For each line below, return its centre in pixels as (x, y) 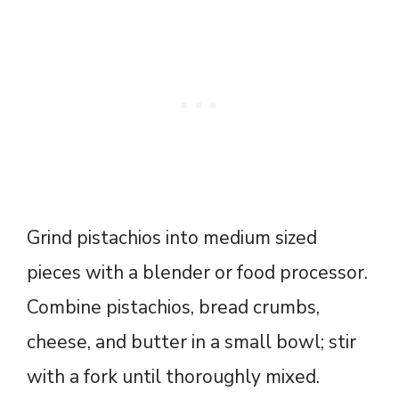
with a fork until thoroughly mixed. (173, 376)
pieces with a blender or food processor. (197, 272)
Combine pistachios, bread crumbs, (173, 307)
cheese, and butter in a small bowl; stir (191, 342)
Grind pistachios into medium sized (172, 237)
